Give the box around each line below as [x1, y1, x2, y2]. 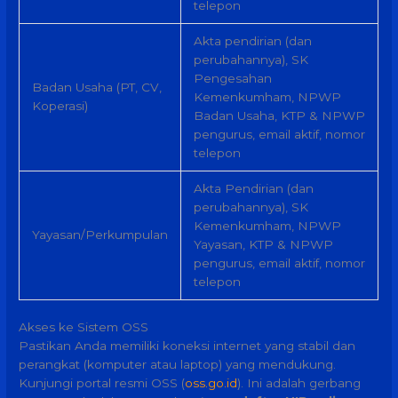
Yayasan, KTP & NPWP [193, 236, 333, 251]
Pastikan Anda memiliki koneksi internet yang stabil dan [19, 338, 356, 354]
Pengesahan [193, 70, 272, 85]
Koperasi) [31, 98, 88, 113]
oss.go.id [185, 376, 238, 391]
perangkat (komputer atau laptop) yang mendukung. [19, 357, 337, 372]
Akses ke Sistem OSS [19, 320, 149, 335]
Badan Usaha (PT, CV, [31, 79, 162, 94]
